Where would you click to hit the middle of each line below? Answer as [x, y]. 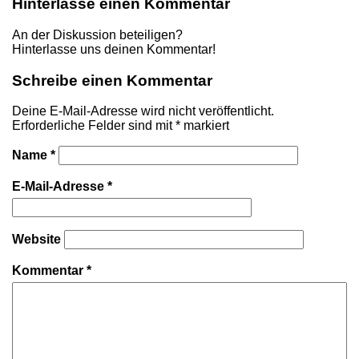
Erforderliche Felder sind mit [94, 126]
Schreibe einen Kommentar [112, 80]
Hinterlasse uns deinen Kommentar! [114, 49]
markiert [205, 126]
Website [36, 240]
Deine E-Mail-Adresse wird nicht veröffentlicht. [143, 111]
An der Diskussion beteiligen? [97, 34]
